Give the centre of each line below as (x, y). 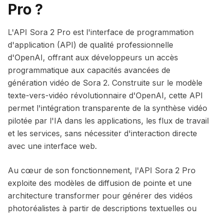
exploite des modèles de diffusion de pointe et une (100, 183)
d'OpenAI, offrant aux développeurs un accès (93, 57)
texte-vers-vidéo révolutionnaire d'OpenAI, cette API (105, 95)
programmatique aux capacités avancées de (89, 70)
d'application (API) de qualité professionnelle (91, 45)
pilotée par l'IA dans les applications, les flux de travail (108, 121)
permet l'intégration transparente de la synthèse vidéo (108, 108)
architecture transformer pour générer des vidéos (100, 196)
